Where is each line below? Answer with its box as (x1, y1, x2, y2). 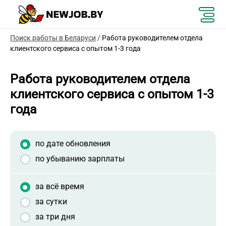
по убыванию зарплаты (35, 154, 125, 163)
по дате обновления (35, 139, 110, 148)
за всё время (35, 182, 84, 191)
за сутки (35, 197, 67, 206)
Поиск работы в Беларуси (10, 34, 96, 42)
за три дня (35, 212, 75, 221)
